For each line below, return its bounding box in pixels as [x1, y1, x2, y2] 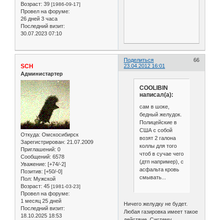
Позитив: [21, 168, 43, 174]
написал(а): [139, 91, 173, 99]
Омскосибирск [40, 131, 79, 137]
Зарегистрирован [21, 138, 64, 145]
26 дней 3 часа [21, 16, 57, 22]
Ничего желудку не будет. [124, 200, 188, 207]
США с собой [139, 127, 172, 133]
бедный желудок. [139, 111, 182, 117]
